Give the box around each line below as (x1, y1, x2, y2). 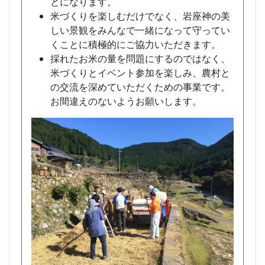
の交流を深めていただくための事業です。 (50, 80, 230, 93)
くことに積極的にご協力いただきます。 (50, 37, 221, 51)
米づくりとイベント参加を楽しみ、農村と (50, 66, 230, 79)
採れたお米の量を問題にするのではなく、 (50, 51, 230, 65)
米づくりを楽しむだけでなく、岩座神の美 (50, 9, 230, 22)
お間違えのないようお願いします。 (50, 94, 202, 108)
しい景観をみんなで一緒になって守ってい (50, 23, 230, 37)
